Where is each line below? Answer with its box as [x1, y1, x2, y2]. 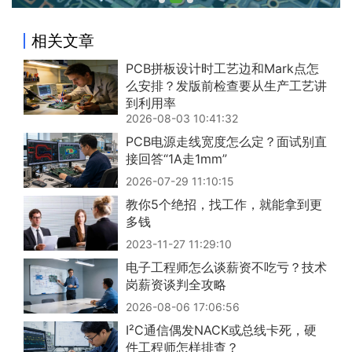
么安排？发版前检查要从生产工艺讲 [126, 77, 327, 93]
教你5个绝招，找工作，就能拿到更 [126, 196, 322, 212]
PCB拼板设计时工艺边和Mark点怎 [126, 60, 319, 76]
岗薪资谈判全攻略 [126, 276, 226, 292]
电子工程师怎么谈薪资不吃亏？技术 [126, 258, 327, 275]
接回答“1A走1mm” [126, 150, 227, 167]
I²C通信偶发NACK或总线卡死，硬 [126, 321, 317, 338]
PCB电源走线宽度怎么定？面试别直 [126, 133, 327, 149]
